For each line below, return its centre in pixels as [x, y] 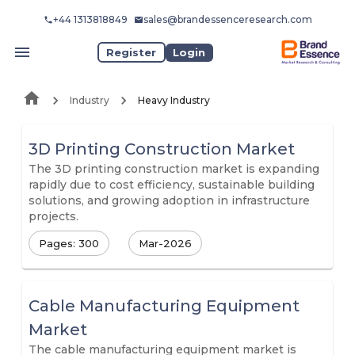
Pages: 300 [69, 243]
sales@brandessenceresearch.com [227, 19]
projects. [53, 216]
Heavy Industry [174, 100]
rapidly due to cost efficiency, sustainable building [172, 185]
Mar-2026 [165, 243]
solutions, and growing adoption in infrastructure [169, 200]
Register [132, 52]
